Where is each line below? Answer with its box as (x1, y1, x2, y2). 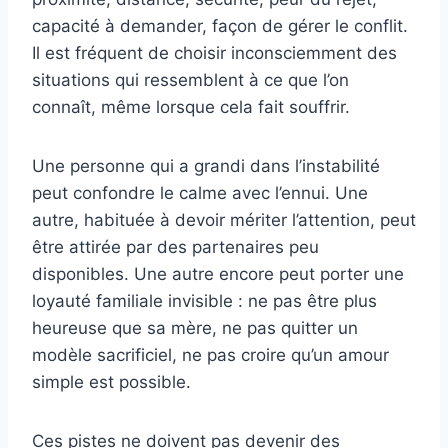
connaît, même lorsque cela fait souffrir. (32, 97, 350, 118)
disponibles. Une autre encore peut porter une (32, 264, 404, 285)
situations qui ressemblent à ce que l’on (32, 70, 349, 91)
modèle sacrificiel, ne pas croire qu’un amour (32, 345, 389, 366)
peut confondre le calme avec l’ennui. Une (32, 183, 368, 204)
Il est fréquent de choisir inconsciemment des (32, 43, 397, 64)
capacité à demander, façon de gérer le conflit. (32, 16, 408, 37)
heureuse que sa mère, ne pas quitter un (32, 318, 358, 339)
